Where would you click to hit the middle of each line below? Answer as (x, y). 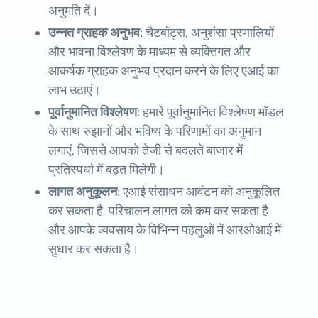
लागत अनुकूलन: (86, 192)
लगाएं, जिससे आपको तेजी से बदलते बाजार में (146, 151)
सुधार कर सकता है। (94, 250)
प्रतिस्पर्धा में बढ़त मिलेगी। (106, 170)
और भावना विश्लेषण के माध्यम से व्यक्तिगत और (149, 52)
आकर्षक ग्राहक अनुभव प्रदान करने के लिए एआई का (164, 71)
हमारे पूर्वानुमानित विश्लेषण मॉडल (213, 113)
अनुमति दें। (73, 11)
